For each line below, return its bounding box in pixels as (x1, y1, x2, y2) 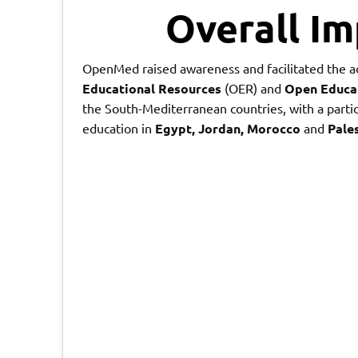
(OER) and (221, 79, 284, 96)
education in (82, 119, 155, 136)
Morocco (246, 119, 300, 137)
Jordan (197, 119, 241, 137)
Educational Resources (82, 79, 221, 97)
